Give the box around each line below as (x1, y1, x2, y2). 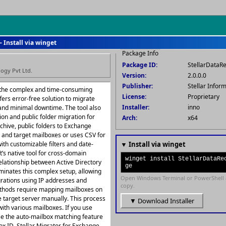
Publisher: (122, 82, 153, 90)
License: (122, 92, 146, 101)
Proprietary (188, 92, 219, 101)
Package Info (122, 49, 158, 58)
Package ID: (122, 61, 157, 69)
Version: (122, 71, 146, 80)
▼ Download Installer (130, 196, 194, 205)
